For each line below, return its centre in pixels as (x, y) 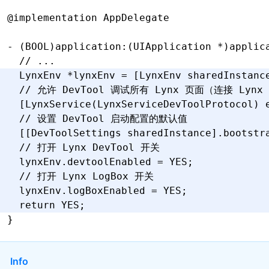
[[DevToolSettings (67, 133)
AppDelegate (133, 18)
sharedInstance (169, 133)
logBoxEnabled (109, 191)
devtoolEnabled (112, 162)
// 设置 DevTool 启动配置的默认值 (97, 119)
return (31, 205)
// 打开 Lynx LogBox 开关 (80, 176)
